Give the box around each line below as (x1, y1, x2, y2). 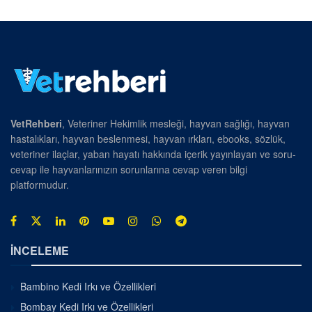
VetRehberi (10, 116, 62, 131)
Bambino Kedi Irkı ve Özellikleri (20, 279, 156, 294)
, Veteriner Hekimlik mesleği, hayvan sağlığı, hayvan (62, 116, 290, 131)
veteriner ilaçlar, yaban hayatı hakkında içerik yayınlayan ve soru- (10, 147, 296, 162)
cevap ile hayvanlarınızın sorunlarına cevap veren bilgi (10, 162, 247, 177)
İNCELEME (10, 242, 69, 259)
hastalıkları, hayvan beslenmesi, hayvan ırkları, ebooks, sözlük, (10, 132, 286, 146)
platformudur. (10, 178, 69, 192)
